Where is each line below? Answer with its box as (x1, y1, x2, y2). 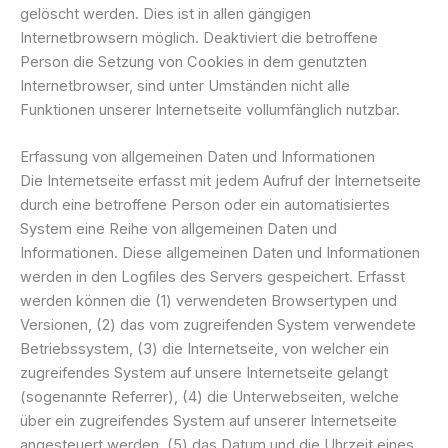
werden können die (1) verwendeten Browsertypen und (20, 292, 397, 311)
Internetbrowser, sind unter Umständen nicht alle (20, 76, 350, 95)
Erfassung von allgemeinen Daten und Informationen (20, 148, 375, 167)
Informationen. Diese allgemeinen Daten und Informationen (20, 244, 420, 263)
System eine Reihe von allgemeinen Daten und (20, 220, 337, 239)
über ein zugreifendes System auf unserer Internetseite (20, 412, 397, 431)
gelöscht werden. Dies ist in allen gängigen (20, 4, 311, 23)
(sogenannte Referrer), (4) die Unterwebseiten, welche (20, 388, 399, 407)
